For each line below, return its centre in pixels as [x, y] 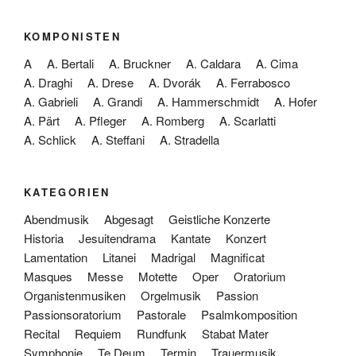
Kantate [191, 238]
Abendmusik [56, 219]
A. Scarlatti [248, 120]
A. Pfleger [101, 120]
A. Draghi [48, 82]
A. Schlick [50, 139]
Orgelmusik [171, 295]
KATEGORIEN [67, 192]
